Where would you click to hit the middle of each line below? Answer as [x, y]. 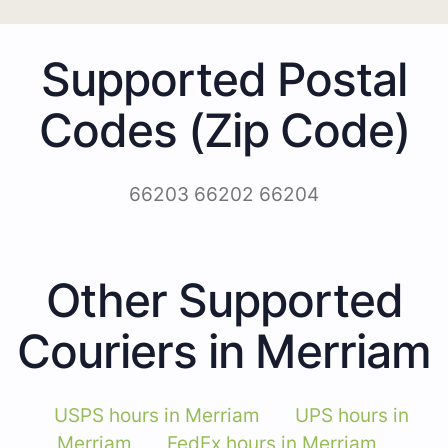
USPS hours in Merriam [157, 416]
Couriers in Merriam [224, 351]
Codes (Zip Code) [224, 130]
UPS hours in [352, 416]
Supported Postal [224, 79]
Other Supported [224, 300]
